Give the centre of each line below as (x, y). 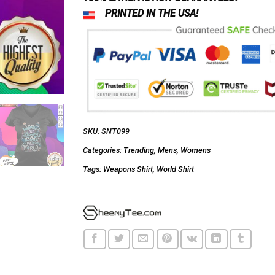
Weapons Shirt (128, 169)
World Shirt (175, 169)
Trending (138, 150)
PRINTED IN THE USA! (151, 14)
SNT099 (115, 131)
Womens (195, 150)
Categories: (103, 150)
